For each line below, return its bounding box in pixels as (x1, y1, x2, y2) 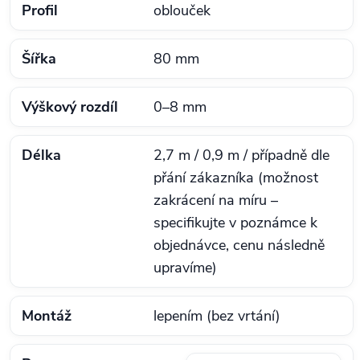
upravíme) (153, 258, 217, 278)
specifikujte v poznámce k (153, 213, 317, 233)
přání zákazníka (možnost (153, 168, 318, 188)
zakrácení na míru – (153, 190, 278, 211)
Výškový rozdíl (22, 97, 118, 117)
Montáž (22, 306, 72, 326)
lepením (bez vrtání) (153, 306, 280, 326)
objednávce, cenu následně (153, 235, 325, 256)
